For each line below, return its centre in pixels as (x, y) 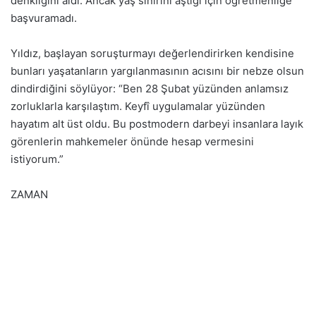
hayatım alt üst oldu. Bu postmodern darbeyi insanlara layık (157, 124)
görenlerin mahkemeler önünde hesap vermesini (132, 141)
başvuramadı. (44, 18)
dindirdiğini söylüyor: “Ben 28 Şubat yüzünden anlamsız (150, 89)
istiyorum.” (37, 159)
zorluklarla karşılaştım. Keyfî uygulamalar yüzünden (138, 106)
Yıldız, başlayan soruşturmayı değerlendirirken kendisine (152, 53)
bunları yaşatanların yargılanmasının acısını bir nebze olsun (157, 71)
